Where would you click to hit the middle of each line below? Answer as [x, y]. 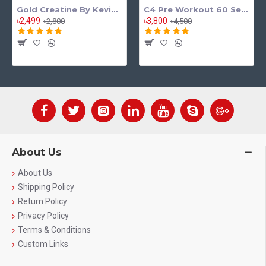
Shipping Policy [46, 187]
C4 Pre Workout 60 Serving [244, 9]
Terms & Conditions [54, 230]
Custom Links [43, 244]
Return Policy [42, 201]
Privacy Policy [43, 216]
